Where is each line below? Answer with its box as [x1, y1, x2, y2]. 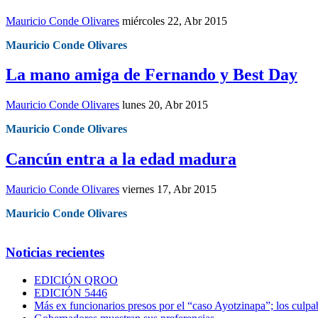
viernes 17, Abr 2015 [122, 183, 216, 196]
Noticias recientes [6, 244, 104, 260]
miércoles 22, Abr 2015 [122, 14, 227, 27]
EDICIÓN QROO [34, 273, 118, 286]
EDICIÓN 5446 [34, 286, 107, 299]
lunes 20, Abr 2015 [122, 99, 208, 111]
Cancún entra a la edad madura [6, 150, 236, 169]
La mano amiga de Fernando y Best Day [6, 65, 297, 84]
